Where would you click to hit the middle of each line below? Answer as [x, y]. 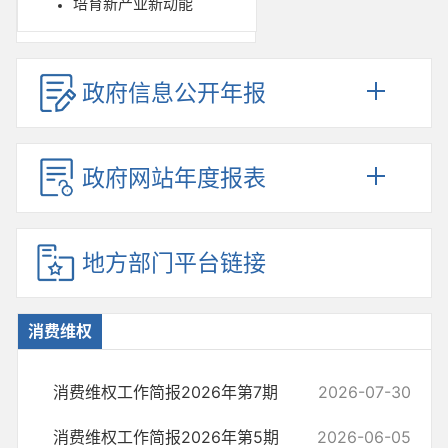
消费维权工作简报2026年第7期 [165, 392]
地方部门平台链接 [174, 263]
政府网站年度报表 [174, 178]
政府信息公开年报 [174, 93]
